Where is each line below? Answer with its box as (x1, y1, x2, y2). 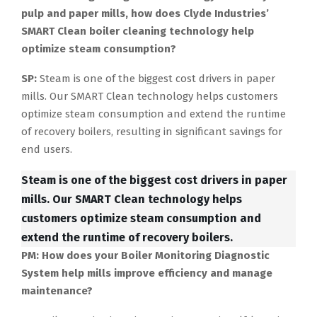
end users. (21, 143, 72, 156)
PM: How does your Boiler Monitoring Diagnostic (21, 249, 270, 263)
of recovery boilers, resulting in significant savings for (21, 125, 282, 139)
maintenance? (21, 284, 93, 298)
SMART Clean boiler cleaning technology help (21, 25, 254, 38)
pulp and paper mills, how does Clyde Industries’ (21, 7, 269, 21)
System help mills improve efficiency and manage (21, 267, 272, 280)
